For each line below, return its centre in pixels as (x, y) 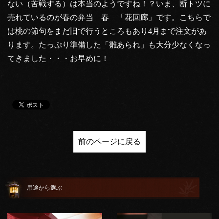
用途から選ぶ (44, 188)
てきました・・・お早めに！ (58, 59)
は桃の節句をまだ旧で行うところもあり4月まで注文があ (107, 31)
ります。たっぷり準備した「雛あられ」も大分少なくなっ (109, 45)
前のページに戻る (109, 142)
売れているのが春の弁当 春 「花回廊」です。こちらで (109, 18)
